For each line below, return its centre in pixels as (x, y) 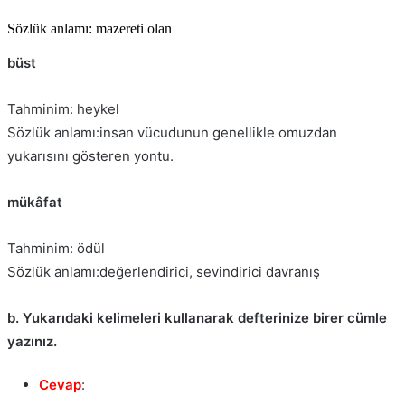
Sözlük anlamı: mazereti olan (89, 29)
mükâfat (35, 202)
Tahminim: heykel (63, 109)
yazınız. (32, 342)
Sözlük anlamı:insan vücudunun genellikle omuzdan (172, 133)
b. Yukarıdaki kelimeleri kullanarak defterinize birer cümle (197, 318)
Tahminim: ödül (56, 249)
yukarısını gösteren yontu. (90, 156)
